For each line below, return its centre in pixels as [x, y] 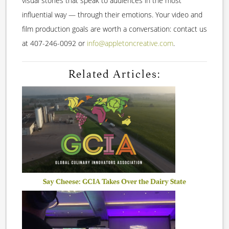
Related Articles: [114, 74]
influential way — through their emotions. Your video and [112, 15]
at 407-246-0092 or [54, 43]
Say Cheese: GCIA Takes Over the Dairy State [114, 181]
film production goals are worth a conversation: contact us [114, 29]
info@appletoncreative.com [130, 43]
